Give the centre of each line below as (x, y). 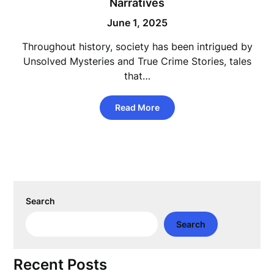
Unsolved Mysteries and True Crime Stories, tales (137, 61)
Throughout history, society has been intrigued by (137, 46)
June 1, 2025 (137, 23)
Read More (137, 107)
